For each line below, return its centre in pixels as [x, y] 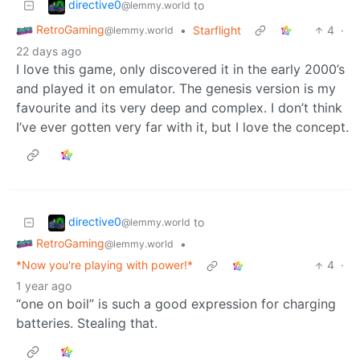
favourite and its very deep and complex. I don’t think [179, 107]
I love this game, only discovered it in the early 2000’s [180, 69]
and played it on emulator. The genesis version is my [176, 88]
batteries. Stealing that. [87, 323]
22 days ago [49, 51]
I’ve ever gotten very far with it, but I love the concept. [182, 127]
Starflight [217, 30]
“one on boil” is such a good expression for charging [176, 304]
